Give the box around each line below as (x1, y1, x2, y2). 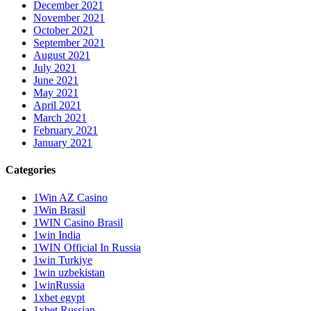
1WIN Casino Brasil (33, 216, 123, 228)
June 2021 (33, 74, 78, 87)
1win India (33, 228, 81, 241)
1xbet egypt (33, 291, 85, 303)
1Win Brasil (33, 203, 85, 216)
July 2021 (33, 62, 76, 74)
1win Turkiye (33, 253, 92, 266)
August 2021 (33, 49, 90, 62)
